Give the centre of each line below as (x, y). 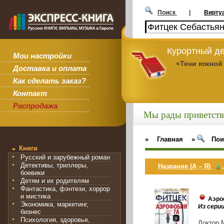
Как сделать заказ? (49, 81)
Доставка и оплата (49, 68)
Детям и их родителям (55, 181)
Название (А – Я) (185, 166)
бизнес (31, 212)
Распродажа (35, 106)
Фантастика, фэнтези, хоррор (65, 189)
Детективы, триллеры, (54, 165)
